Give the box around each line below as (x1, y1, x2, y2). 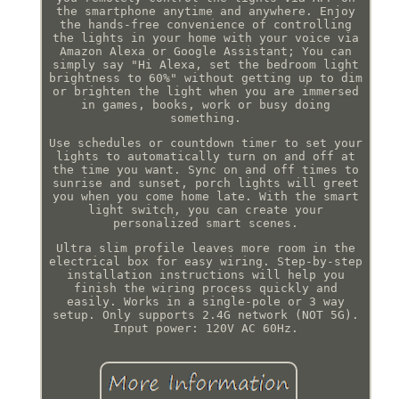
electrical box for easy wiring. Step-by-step (48, 255, 362, 269)
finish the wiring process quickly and (73, 281, 338, 296)
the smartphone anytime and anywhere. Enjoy (55, 4, 355, 19)
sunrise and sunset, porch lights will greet (52, 176, 359, 191)
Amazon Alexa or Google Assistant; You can (59, 45, 352, 59)
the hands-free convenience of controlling (59, 18, 352, 32)
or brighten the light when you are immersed (52, 85, 359, 99)
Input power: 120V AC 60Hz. (112, 322, 298, 336)
